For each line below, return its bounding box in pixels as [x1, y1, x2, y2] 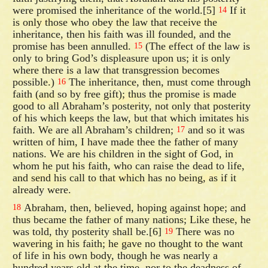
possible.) [13, 75, 58, 88]
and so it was [185, 123, 245, 136]
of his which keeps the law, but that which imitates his [13, 111, 249, 124]
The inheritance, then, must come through [66, 75, 251, 88]
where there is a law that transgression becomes [13, 63, 220, 76]
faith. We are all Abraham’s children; [13, 123, 177, 136]
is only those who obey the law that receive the [13, 16, 218, 28]
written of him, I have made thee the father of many [13, 135, 239, 148]
